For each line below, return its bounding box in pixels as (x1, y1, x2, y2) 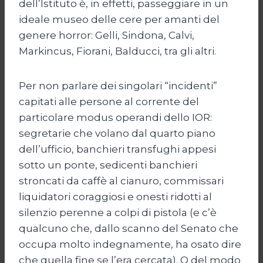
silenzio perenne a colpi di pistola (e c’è (19, 206, 217, 218)
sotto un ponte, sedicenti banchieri (19, 159, 197, 171)
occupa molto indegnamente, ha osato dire (19, 238, 241, 250)
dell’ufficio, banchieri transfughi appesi (19, 143, 216, 155)
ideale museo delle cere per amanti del (19, 13, 220, 25)
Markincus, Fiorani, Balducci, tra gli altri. (19, 45, 216, 57)
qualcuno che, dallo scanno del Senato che (19, 222, 238, 234)
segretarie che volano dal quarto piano (19, 127, 215, 139)
